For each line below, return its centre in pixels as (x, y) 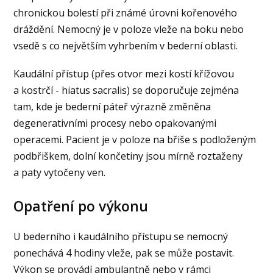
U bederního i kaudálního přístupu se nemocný (121, 237)
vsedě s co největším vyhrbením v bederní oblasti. (127, 45)
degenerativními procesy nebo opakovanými (115, 123)
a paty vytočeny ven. (61, 172)
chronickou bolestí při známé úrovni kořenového (126, 12)
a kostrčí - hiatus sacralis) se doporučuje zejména (126, 90)
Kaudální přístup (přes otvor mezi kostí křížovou (124, 73)
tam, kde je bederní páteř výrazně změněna (112, 106)
